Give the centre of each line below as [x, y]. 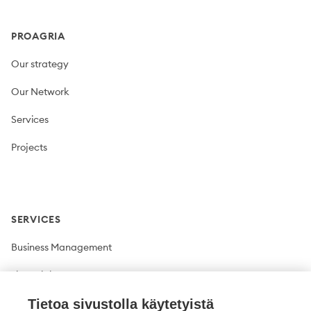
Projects [29, 147]
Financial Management [63, 275]
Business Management [61, 247]
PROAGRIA [38, 36]
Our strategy [40, 64]
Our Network [40, 92]
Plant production [48, 303]
